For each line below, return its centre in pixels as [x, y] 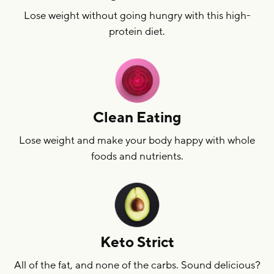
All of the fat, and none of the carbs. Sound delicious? [137, 265]
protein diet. [137, 31]
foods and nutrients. [137, 156]
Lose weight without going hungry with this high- [137, 15]
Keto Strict [137, 242]
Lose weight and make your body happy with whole [137, 140]
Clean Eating [137, 117]
